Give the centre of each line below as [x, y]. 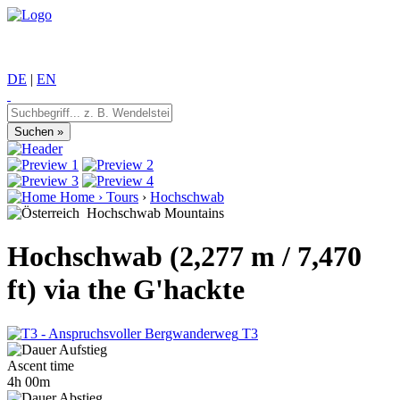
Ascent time [41, 365]
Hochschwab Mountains [152, 213]
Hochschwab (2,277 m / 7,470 [184, 257]
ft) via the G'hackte [126, 290]
